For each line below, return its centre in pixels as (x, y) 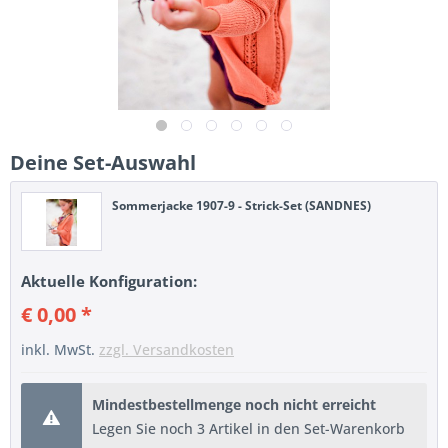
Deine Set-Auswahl (103, 162)
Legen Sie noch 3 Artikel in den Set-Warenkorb (248, 428)
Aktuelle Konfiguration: (109, 281)
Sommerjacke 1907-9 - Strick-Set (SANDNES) (242, 205)
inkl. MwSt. (60, 349)
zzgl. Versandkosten (166, 349)
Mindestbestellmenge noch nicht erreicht (233, 404)
